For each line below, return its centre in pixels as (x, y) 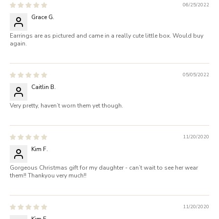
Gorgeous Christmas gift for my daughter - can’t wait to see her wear (104, 167)
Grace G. (43, 17)
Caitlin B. (44, 87)
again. (18, 43)
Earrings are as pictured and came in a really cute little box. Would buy (107, 35)
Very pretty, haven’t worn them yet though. (66, 105)
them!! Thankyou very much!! (48, 175)
